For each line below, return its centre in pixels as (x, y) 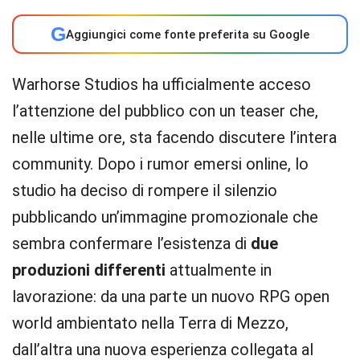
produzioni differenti (89, 270)
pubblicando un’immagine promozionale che (165, 217)
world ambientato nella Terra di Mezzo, (150, 323)
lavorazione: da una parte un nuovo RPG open (171, 297)
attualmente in (219, 270)
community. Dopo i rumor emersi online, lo (160, 164)
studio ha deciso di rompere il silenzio (145, 190)
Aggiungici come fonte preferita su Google (188, 34)
